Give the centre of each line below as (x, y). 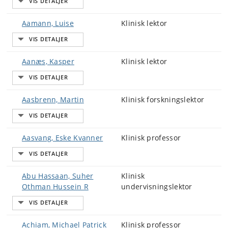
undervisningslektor (157, 187)
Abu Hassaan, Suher (58, 176)
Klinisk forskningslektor (163, 99)
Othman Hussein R (55, 187)
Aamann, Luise (48, 23)
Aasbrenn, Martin (53, 99)
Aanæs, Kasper (48, 61)
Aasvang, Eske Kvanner (63, 138)
